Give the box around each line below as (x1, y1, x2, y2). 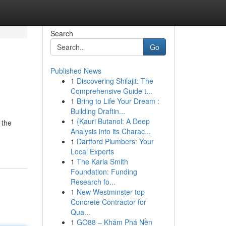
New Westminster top (76, 187, 145, 197)
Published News (50, 66, 101, 76)
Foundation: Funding (70, 166, 137, 177)
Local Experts (70, 146, 114, 156)
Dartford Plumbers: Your (76, 136, 154, 146)
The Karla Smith (76, 156, 128, 166)
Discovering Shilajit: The (76, 76, 153, 86)
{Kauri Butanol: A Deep (76, 116, 150, 126)
